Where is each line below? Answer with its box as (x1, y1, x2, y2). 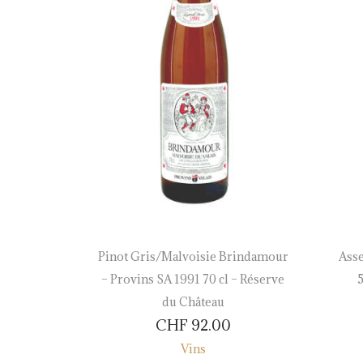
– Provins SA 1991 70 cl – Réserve (101, 271, 284, 287)
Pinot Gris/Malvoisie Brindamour (97, 248, 288, 264)
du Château (161, 293, 224, 310)
